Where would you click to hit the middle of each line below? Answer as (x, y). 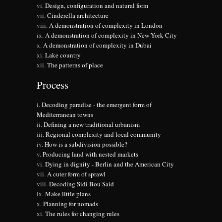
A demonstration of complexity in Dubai (97, 45)
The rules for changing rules (82, 214)
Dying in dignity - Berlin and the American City (110, 164)
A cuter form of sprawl (76, 174)
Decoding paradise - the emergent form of (97, 105)
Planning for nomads (71, 204)
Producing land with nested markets (90, 154)
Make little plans (68, 194)
